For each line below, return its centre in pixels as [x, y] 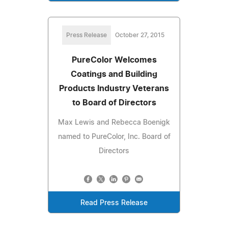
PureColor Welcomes [114, 60]
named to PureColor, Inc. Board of [114, 137]
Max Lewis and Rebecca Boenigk [114, 122]
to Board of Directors [114, 103]
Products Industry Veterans [114, 88]
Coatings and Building [114, 74]
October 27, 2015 [139, 35]
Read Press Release [114, 203]
